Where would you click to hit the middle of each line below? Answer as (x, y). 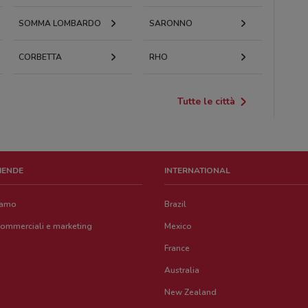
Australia (182, 270)
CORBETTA (41, 57)
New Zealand (191, 292)
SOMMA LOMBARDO (60, 23)
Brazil (176, 204)
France (177, 248)
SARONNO (170, 23)
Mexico (178, 226)
